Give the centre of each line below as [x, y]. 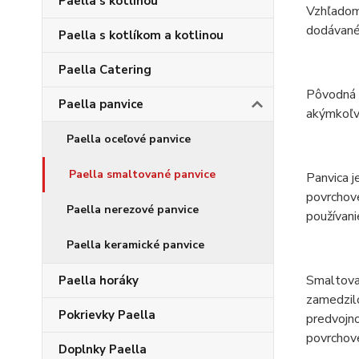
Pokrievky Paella [107, 315]
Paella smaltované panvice [142, 174]
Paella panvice [101, 104]
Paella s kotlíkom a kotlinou [141, 35]
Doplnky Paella [103, 349]
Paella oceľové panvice [129, 139]
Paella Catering [105, 70]
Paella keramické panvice [135, 245]
